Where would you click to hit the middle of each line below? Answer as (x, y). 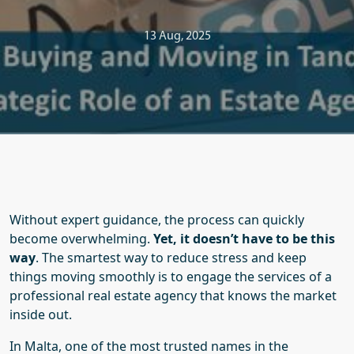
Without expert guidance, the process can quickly (157, 220)
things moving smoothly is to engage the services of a (171, 277)
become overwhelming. (80, 239)
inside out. (41, 314)
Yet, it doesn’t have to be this (244, 239)
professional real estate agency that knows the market (173, 296)
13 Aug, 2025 (177, 36)
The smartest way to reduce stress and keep (174, 258)
